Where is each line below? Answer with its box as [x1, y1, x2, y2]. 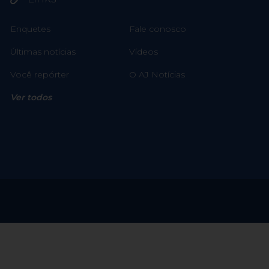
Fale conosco [128, 23, 186, 35]
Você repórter [10, 69, 69, 80]
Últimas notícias [10, 46, 76, 58]
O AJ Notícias [128, 69, 185, 80]
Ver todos [10, 92, 52, 103]
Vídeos [128, 46, 158, 58]
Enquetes [10, 23, 50, 35]
